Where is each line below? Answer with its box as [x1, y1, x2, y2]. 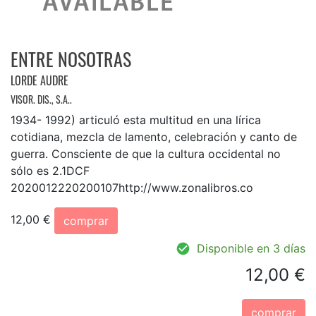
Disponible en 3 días [197, 241, 305, 255]
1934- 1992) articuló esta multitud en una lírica [11, 112, 261, 127]
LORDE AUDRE [11, 71, 68, 89]
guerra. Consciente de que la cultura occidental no [11, 146, 281, 161]
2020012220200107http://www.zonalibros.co [11, 180, 253, 195]
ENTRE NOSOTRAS [11, 44, 131, 73]
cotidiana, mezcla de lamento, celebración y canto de [11, 129, 297, 144]
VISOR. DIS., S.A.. [11, 91, 72, 107]
